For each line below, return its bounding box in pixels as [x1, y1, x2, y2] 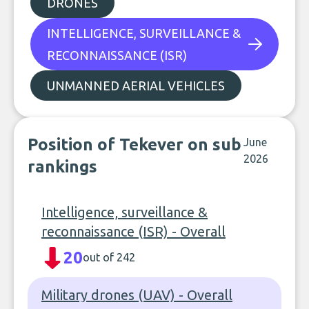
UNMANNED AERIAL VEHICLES [47, 79, 225, 92]
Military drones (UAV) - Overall [41, 287, 232, 303]
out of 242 [83, 251, 135, 263]
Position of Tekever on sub [28, 135, 241, 154]
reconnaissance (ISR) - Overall [41, 223, 226, 239]
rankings [28, 157, 97, 176]
